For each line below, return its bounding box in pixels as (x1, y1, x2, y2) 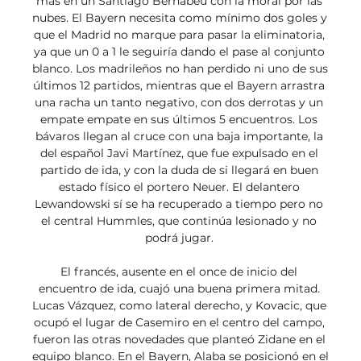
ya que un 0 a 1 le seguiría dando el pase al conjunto (33, 44, 325, 60)
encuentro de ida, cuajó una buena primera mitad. (38, 281, 320, 297)
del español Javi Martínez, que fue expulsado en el (39, 146, 318, 161)
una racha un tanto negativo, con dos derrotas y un (35, 95, 323, 110)
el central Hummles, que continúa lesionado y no (41, 214, 317, 229)
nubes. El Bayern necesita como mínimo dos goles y (32, 10, 327, 26)
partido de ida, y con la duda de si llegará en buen (39, 163, 318, 178)
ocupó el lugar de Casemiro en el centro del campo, (33, 315, 325, 330)
